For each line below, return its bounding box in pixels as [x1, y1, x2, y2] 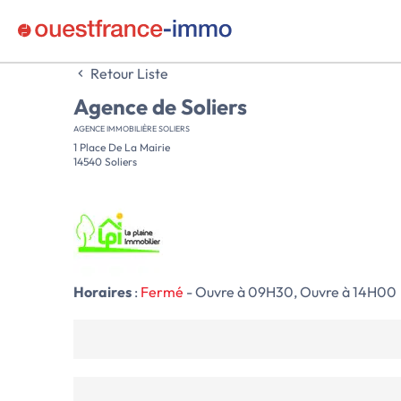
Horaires [73, 283, 132, 301]
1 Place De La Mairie [73, 141, 170, 154]
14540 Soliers [73, 155, 137, 168]
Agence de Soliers [73, 93, 247, 120]
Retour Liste [88, 64, 168, 82]
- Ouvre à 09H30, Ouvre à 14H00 [186, 283, 397, 301]
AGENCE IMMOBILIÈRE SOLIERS [73, 124, 190, 133]
